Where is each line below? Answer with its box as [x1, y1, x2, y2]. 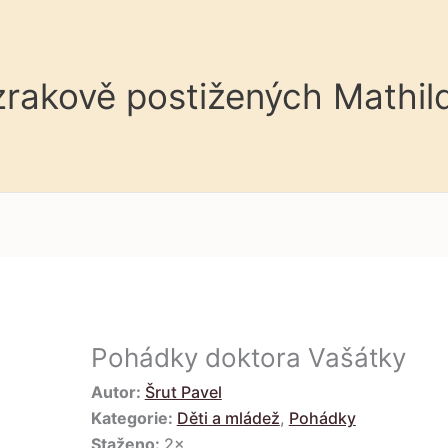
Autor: [90, 381, 141, 402]
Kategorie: [90, 407, 173, 428]
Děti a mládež [176, 407, 280, 428]
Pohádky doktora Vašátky [90, 342, 406, 374]
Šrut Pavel [144, 381, 222, 402]
